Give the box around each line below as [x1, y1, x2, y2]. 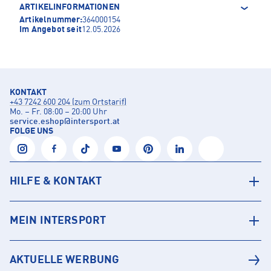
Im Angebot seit [19, 25, 82, 34]
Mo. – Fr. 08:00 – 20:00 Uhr [10, 108, 107, 117]
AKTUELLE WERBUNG [10, 255, 120, 266]
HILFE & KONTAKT [10, 176, 102, 188]
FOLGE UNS [10, 127, 53, 136]
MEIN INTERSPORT [10, 215, 106, 227]
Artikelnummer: [19, 16, 82, 25]
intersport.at [71, 117, 120, 126]
